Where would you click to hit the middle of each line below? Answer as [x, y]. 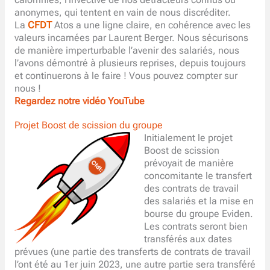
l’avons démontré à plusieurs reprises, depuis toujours [130, 63]
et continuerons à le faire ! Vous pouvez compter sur [126, 76]
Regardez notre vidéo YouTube [79, 101]
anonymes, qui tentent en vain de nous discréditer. [124, 12]
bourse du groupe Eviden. [199, 214]
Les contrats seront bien [196, 227]
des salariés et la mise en [199, 202]
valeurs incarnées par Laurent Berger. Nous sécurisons [131, 38]
